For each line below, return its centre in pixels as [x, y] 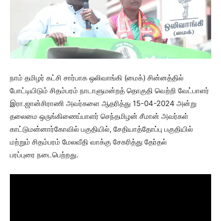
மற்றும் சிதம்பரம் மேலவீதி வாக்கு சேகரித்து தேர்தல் [88, 142]
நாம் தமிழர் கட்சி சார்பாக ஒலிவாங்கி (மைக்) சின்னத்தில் [97, 78]
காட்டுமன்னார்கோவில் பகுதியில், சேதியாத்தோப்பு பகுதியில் [101, 129]
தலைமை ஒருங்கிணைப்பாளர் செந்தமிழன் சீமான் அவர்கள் [99, 116]
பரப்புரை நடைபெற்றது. [44, 155]
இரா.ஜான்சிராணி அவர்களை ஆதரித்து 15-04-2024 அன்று [103, 103]
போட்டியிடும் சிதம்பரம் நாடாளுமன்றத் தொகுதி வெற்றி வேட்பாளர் [110, 91]
